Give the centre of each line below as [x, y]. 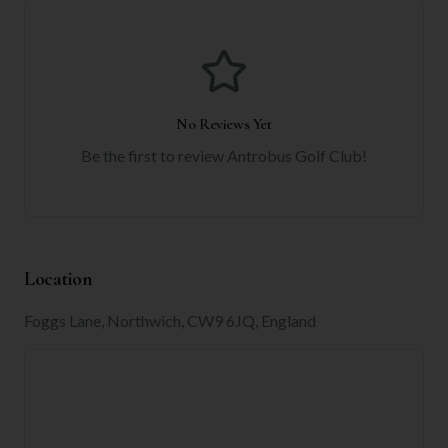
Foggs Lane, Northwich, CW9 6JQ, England [170, 320]
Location [58, 279]
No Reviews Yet [224, 124]
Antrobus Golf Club [294, 155]
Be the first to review [154, 155]
